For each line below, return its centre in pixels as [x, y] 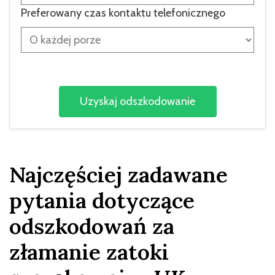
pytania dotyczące [102, 200]
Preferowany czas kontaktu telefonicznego [123, 13]
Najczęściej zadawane [118, 175]
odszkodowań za [92, 226]
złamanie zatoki [89, 252]
